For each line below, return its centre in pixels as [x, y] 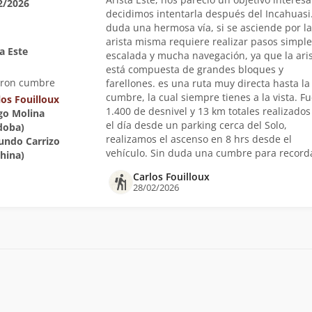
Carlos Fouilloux [171, 177]
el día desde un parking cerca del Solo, [196, 125]
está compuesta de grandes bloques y [194, 69]
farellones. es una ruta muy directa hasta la [208, 83]
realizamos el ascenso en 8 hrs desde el [198, 139]
